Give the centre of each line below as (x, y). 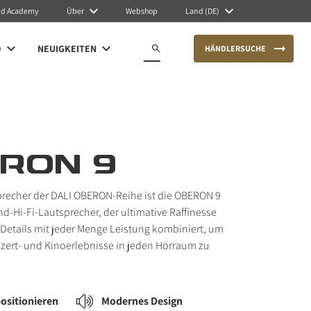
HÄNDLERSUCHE (235, 48)
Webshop (142, 11)
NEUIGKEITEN (67, 49)
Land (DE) (202, 11)
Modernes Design (142, 301)
